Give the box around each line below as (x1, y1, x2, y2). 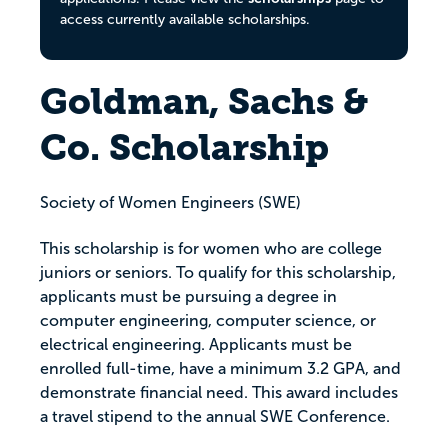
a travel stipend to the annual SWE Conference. (40, 408, 390, 426)
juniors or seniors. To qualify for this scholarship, (40, 264, 396, 282)
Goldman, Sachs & (40, 80, 368, 124)
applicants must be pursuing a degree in (40, 288, 337, 306)
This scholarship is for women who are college (40, 240, 382, 258)
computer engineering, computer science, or (40, 312, 376, 330)
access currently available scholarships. (60, 12, 310, 27)
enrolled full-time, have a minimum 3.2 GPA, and (40, 360, 401, 378)
